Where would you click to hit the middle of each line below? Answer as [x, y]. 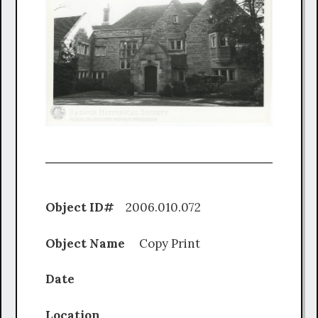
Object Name [92, 243]
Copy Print [170, 243]
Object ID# [81, 208]
